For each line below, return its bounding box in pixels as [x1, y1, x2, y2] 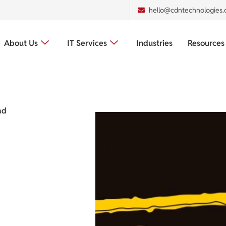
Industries [136, 38, 173, 49]
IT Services [67, 38, 107, 49]
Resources [187, 38, 224, 49]
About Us [4, 38, 38, 49]
